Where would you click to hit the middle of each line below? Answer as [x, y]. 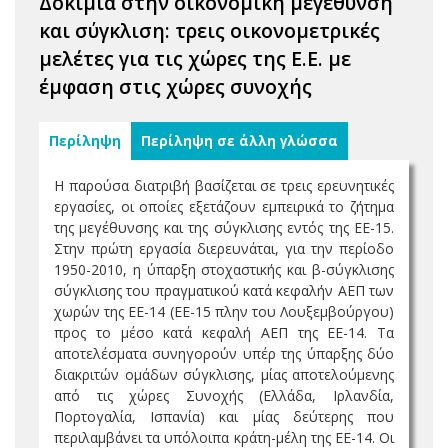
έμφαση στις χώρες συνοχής [175, 86]
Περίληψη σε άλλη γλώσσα [239, 141]
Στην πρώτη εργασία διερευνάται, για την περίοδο [224, 248]
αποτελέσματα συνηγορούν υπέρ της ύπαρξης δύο [224, 353]
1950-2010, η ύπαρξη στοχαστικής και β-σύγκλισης [224, 269]
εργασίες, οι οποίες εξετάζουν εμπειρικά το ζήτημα [224, 206]
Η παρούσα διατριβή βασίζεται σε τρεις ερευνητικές [224, 185]
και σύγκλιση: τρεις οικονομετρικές [209, 30]
